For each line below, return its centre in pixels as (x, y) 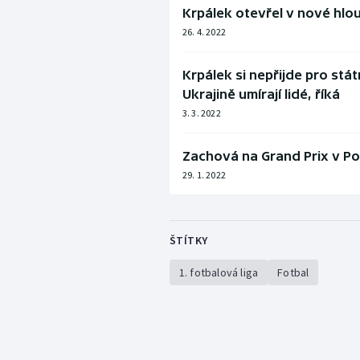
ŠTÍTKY (188, 241)
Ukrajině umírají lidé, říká (261, 94)
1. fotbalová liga (219, 273)
